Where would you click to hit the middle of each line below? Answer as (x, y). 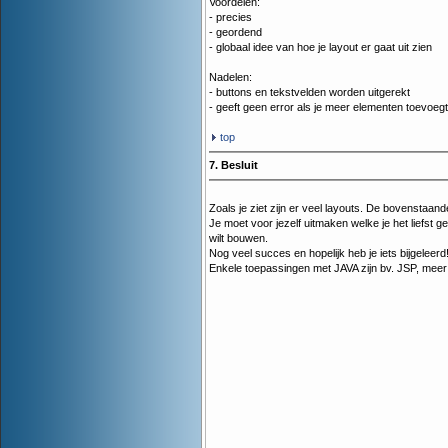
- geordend (235, 32)
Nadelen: (230, 77)
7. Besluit (233, 165)
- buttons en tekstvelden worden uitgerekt (309, 92)
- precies (230, 17)
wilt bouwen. (238, 238)
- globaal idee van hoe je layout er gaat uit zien (320, 47)
